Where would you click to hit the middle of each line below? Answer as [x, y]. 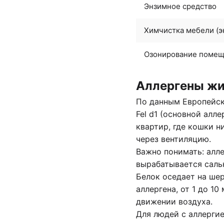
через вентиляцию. [173, 139]
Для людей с [162, 214]
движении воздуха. [174, 201]
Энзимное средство [180, 6]
